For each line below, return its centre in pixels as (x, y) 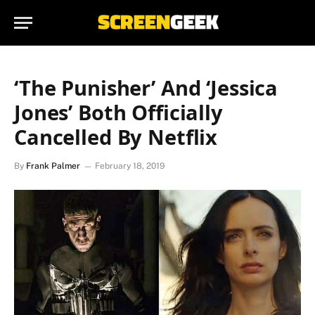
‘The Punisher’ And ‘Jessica (146, 88)
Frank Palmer (53, 166)
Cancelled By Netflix (116, 137)
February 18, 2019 (130, 166)
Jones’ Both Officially (118, 112)
